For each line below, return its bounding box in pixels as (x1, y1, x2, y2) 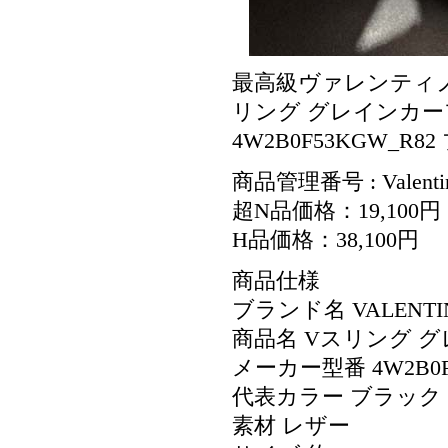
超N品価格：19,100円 (232, 199, 441, 223)
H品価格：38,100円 (232, 228, 419, 252)
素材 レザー (232, 414, 350, 438)
